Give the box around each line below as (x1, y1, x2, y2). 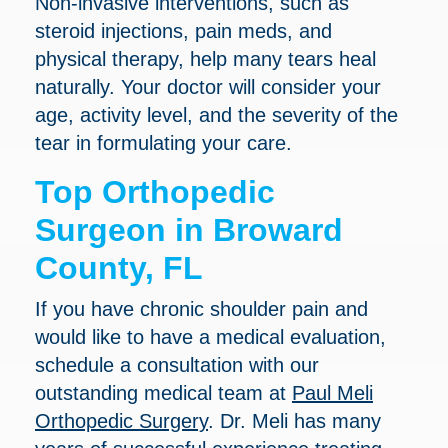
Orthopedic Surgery (35, 409, 208, 432)
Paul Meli (292, 381, 373, 404)
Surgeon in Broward (35, 211, 343, 248)
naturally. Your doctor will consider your (35, 75, 381, 98)
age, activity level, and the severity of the (35, 103, 398, 126)
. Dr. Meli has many (208, 409, 381, 432)
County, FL (35, 249, 203, 286)
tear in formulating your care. (35, 131, 292, 154)
